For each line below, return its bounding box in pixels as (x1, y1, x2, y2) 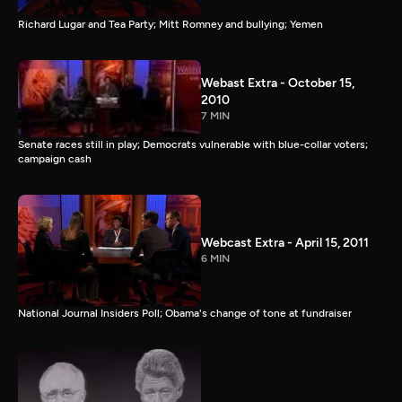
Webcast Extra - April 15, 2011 (201, 235, 369, 251)
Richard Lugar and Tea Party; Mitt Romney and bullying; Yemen (18, 17, 323, 31)
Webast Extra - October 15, (201, 74, 354, 91)
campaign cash (18, 152, 92, 165)
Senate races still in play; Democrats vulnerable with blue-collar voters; (18, 137, 368, 151)
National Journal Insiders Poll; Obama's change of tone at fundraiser (18, 306, 352, 319)
